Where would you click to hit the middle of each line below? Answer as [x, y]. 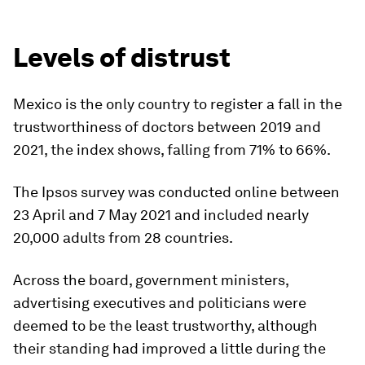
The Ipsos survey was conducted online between [176, 191]
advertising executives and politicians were [160, 302]
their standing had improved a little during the [169, 348]
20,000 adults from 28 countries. [123, 237]
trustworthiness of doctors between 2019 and [167, 126]
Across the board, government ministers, [151, 279]
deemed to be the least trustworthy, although [165, 325]
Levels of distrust [122, 57]
